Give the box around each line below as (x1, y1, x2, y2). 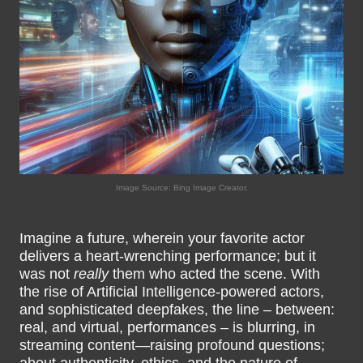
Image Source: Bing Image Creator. (115, 183, 248, 192)
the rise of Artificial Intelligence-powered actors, (19, 284, 324, 300)
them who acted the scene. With (109, 266, 320, 282)
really (74, 266, 109, 282)
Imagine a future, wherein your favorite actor (19, 230, 305, 246)
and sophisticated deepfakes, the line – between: (19, 301, 335, 318)
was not (19, 266, 74, 282)
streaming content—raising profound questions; (19, 337, 325, 353)
